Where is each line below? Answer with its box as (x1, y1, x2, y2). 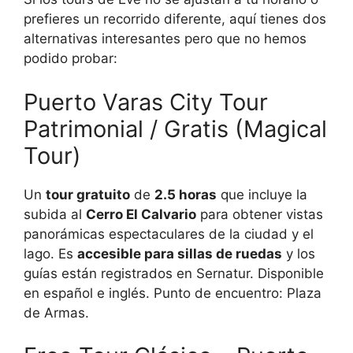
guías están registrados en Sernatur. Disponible (24, 265, 324, 281)
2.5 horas (154, 186, 217, 203)
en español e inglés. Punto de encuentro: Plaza (24, 284, 321, 301)
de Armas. (24, 304, 89, 321)
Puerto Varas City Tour (24, 87, 268, 116)
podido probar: (24, 50, 117, 67)
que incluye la (217, 186, 307, 203)
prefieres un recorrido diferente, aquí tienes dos (24, 11, 326, 28)
